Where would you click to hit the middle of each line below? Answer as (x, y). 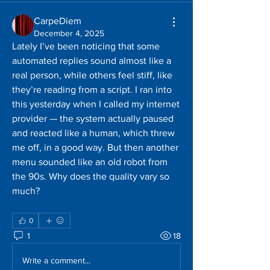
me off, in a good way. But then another (95, 147)
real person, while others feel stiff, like (92, 75)
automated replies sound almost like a (92, 61)
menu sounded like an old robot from (90, 162)
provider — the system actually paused (93, 118)
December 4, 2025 (69, 33)
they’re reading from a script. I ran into (92, 89)
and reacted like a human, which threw (93, 133)
